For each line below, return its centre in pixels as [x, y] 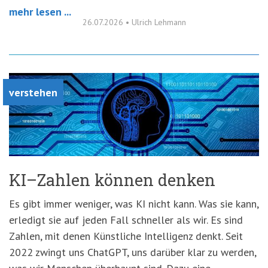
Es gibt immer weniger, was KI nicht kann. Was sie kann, [134, 204]
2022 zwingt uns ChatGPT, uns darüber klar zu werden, [133, 252]
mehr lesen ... [40, 11]
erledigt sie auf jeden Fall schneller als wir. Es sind [126, 220]
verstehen [33, 92]
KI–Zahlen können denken [112, 180]
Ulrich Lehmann [159, 22]
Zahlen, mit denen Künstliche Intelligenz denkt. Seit [126, 236]
